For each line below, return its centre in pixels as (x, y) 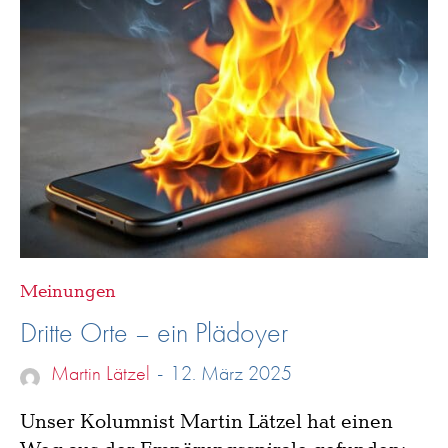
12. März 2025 (231, 372)
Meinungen (68, 291)
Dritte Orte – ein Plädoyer (154, 332)
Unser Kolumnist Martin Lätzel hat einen (206, 421)
